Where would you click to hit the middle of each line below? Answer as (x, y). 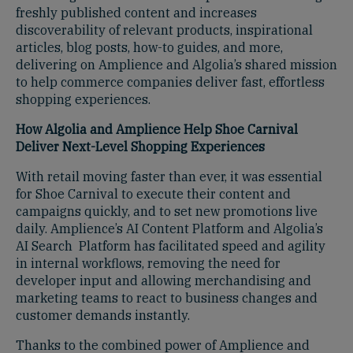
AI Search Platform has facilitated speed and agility (171, 245)
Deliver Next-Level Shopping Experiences (140, 146)
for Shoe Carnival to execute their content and (153, 193)
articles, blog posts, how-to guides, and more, (149, 47)
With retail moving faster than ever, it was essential (169, 176)
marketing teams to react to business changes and (167, 297)
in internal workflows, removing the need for (148, 263)
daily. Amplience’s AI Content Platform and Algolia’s (169, 228)
